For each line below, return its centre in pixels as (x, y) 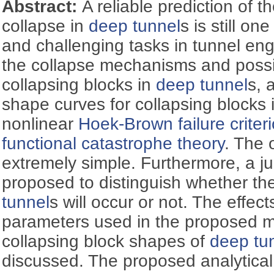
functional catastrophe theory (113, 143)
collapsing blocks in (79, 84)
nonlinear (40, 124)
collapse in (46, 26)
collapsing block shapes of (106, 241)
